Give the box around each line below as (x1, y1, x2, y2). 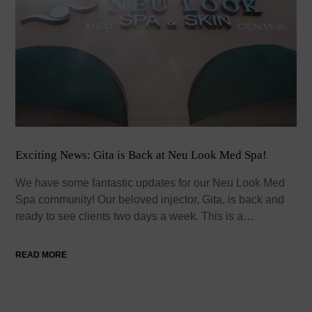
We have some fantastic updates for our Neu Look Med (15, 176, 286, 189)
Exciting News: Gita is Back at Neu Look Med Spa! (15, 148, 267, 162)
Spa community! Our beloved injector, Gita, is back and (15, 193, 285, 205)
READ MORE (15, 249, 68, 260)
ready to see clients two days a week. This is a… (15, 210, 255, 222)
